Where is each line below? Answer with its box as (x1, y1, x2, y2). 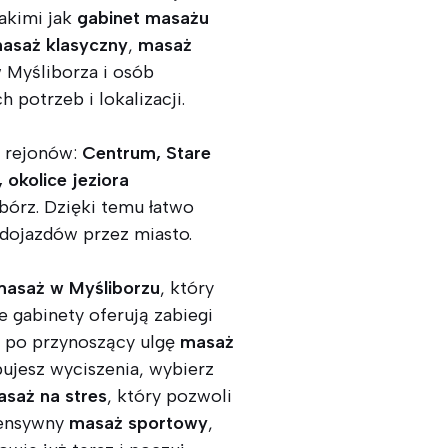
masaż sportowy (69, 412, 208, 435)
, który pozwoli (107, 385, 232, 408)
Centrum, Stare (82, 142, 211, 165)
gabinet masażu (77, 7, 209, 30)
